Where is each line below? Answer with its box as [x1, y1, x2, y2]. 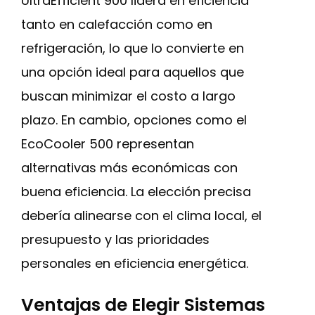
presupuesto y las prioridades [21, 231, 210, 248]
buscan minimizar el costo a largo [21, 87, 236, 105]
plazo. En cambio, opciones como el [21, 111, 247, 129]
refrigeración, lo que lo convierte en [21, 39, 244, 57]
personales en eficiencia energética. [21, 255, 248, 272]
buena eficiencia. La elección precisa [21, 183, 251, 200]
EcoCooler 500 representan [21, 135, 194, 153]
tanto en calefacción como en [21, 15, 212, 33]
